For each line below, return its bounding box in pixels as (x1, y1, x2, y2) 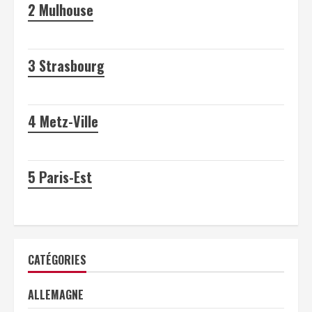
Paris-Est (39, 166, 92, 187)
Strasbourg (39, 54, 104, 76)
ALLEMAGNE (28, 286, 84, 303)
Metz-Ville (40, 110, 98, 132)
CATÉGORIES (28, 251, 86, 268)
